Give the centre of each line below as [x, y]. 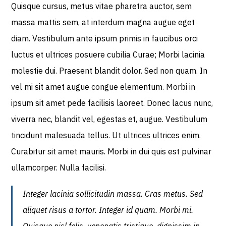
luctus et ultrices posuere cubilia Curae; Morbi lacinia [108, 54]
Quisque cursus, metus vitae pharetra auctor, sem [102, 6]
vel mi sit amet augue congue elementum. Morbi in [103, 87]
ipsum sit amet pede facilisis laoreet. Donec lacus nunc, [112, 103]
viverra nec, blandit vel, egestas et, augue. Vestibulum [109, 119]
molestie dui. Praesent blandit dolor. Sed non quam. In [109, 71]
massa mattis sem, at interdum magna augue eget [103, 22]
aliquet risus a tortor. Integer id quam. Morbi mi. [108, 210]
